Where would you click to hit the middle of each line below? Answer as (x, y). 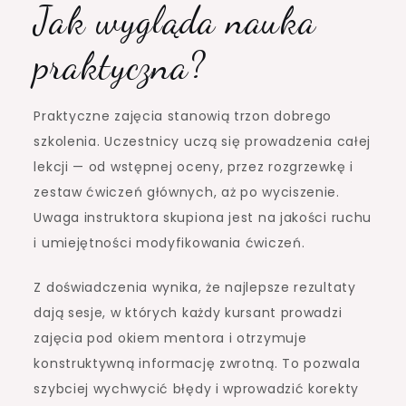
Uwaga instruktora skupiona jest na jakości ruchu (203, 217)
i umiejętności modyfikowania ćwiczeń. (169, 242)
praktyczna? (120, 65)
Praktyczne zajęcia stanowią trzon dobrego (183, 116)
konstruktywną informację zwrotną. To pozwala (197, 363)
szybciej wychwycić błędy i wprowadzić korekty (196, 388)
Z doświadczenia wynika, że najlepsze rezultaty (195, 287)
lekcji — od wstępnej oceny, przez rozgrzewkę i (193, 166)
